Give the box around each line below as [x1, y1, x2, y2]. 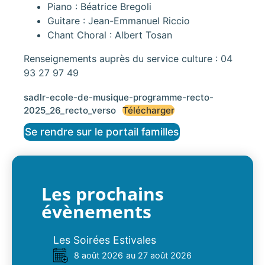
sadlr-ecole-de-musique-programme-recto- [24, 92, 214, 104]
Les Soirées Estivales [53, 234, 156, 247]
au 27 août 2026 [126, 250, 192, 261]
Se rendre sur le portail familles [25, 125, 179, 138]
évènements [41, 199, 151, 224]
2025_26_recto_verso [24, 105, 116, 117]
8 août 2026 [74, 250, 123, 261]
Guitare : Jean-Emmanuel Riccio [47, 14, 190, 27]
